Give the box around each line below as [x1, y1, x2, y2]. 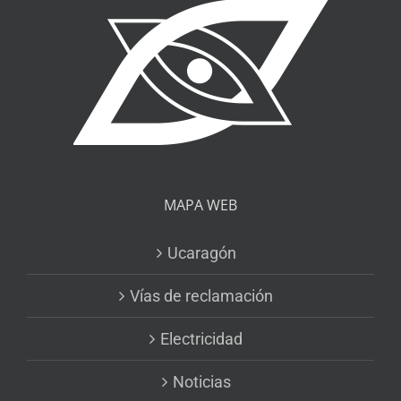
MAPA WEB [164, 195, 237, 216]
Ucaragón [166, 243, 236, 263]
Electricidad [160, 329, 243, 349]
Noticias [172, 372, 231, 392]
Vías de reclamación [130, 286, 273, 306]
